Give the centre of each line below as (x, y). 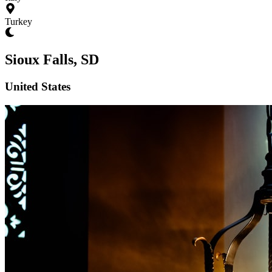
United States (38, 86)
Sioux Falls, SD (52, 59)
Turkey (19, 22)
